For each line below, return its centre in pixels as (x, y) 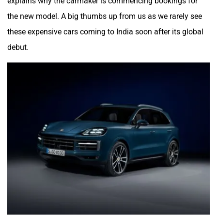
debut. (19, 47)
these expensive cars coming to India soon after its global (105, 32)
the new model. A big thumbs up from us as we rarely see (105, 16)
